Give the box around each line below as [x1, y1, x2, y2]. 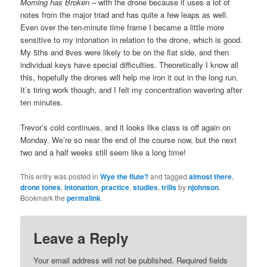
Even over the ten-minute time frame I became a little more [20, 21, 225, 33]
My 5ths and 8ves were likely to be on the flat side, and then [20, 46, 229, 58]
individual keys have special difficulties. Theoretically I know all [20, 58, 239, 70]
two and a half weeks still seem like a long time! [20, 146, 189, 158]
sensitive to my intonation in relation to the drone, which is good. [20, 33, 243, 45]
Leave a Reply [33, 228, 129, 249]
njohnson [188, 181, 219, 193]
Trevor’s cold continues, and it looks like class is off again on [20, 121, 231, 133]
